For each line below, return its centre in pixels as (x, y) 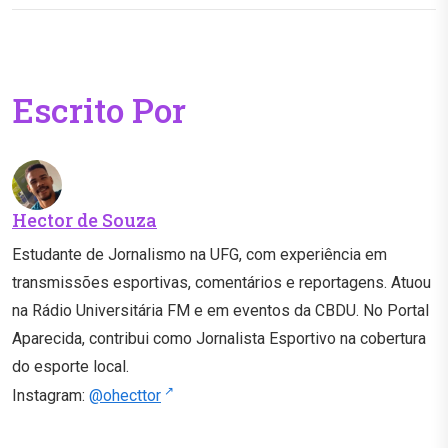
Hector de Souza (84, 219)
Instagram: (50, 396)
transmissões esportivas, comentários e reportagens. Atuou (221, 282)
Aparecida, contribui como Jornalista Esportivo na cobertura (219, 338)
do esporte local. (70, 366)
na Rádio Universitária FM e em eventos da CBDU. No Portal (220, 310)
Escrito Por (99, 109)
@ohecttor (125, 396)
